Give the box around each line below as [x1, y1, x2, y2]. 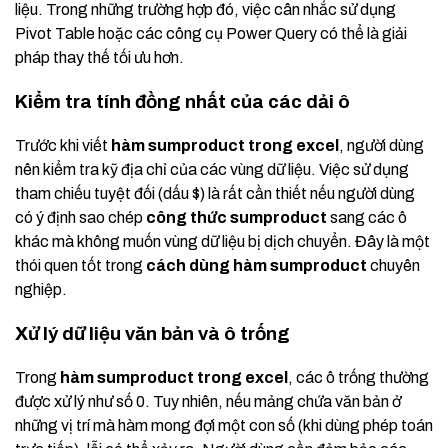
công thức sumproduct [146, 209, 327, 227]
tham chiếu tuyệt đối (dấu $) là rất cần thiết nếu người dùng [15, 185, 415, 203]
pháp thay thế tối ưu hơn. [15, 49, 184, 67]
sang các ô [327, 209, 407, 227]
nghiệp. [15, 281, 67, 299]
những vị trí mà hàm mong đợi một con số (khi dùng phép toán [15, 417, 433, 435]
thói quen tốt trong [15, 257, 146, 275]
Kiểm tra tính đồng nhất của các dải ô [15, 92, 350, 113]
